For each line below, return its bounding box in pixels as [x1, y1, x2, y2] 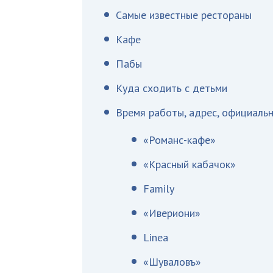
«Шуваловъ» [143, 255, 202, 269]
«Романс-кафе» [143, 133, 216, 147]
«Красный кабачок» [143, 157, 236, 171]
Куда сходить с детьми [116, 81, 228, 95]
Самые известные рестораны [116, 8, 252, 22]
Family [143, 182, 175, 196]
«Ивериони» [143, 206, 201, 220]
